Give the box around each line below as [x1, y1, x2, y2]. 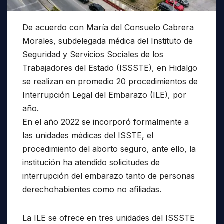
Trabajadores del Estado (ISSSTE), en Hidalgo [22, 62, 197, 73]
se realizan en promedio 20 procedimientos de [22, 76, 198, 86]
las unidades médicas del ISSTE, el [22, 130, 153, 140]
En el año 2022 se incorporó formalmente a [22, 116, 189, 127]
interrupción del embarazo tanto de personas [22, 170, 195, 181]
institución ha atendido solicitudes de [22, 157, 160, 167]
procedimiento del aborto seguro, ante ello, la [22, 143, 196, 154]
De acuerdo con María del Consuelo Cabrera [22, 22, 194, 32]
